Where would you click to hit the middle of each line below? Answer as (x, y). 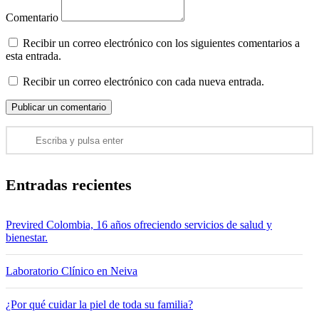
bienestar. (27, 238)
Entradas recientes (69, 185)
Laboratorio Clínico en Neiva (72, 271)
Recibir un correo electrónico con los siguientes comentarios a (161, 43)
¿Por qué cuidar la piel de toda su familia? (99, 305)
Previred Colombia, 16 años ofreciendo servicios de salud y (139, 225)
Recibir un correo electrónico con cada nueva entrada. (143, 82)
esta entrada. (33, 56)
